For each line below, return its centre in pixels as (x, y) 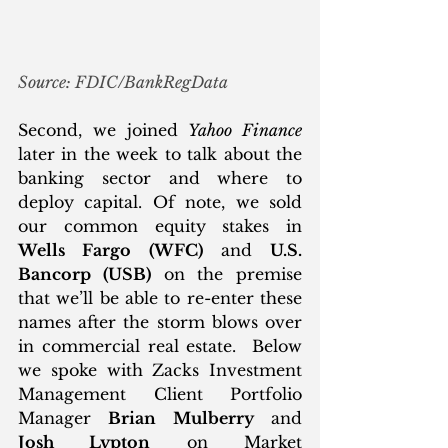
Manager (63, 417)
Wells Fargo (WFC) (110, 249)
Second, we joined (103, 129)
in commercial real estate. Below (160, 345)
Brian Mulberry (181, 417)
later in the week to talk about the (160, 153)
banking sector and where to (160, 177)
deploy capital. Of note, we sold (160, 201)
